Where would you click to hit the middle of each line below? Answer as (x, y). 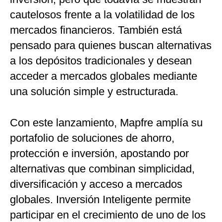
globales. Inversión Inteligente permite (100, 199)
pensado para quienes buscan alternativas (111, 45)
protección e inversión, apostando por (99, 153)
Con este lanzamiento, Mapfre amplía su (106, 123)
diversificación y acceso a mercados (96, 184)
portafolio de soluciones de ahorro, (92, 138)
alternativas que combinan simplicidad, (102, 169)
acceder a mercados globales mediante (104, 76)
